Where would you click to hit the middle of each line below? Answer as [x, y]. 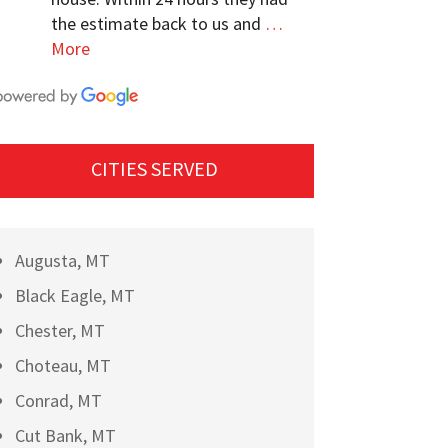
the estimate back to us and [155, 23]
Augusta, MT [62, 260]
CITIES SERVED [154, 169]
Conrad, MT [58, 400]
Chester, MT [59, 330]
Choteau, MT [62, 365]
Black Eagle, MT [74, 295]
